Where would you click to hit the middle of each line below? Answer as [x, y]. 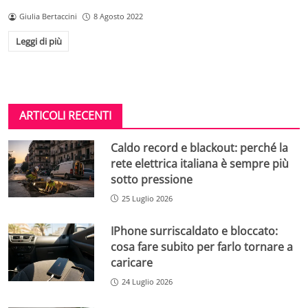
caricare [132, 263]
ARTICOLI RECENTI [65, 115]
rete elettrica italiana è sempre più [200, 163]
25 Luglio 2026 [147, 198]
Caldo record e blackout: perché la [200, 147]
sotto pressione [152, 179]
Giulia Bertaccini [48, 16]
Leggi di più [38, 41]
